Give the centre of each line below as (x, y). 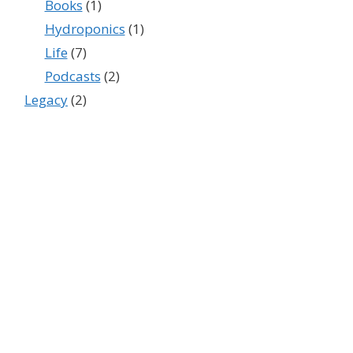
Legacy (46, 100)
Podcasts (72, 76)
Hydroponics (85, 29)
